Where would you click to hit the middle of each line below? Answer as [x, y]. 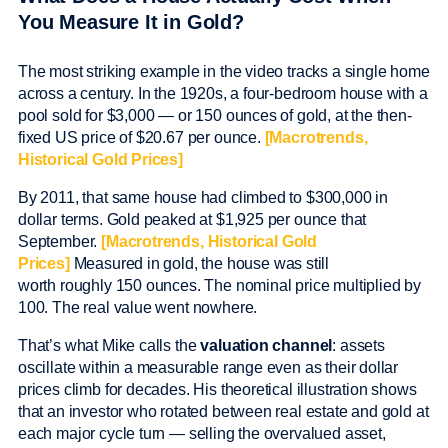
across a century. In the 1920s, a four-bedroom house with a [223, 94]
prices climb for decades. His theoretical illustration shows [217, 390]
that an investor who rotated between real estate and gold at [223, 412]
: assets [358, 346]
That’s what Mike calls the [109, 346]
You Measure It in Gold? [134, 21]
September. [60, 242]
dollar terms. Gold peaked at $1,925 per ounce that [192, 220]
